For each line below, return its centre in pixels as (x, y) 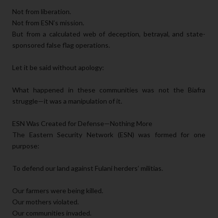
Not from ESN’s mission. (48, 22)
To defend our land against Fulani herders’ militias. (88, 168)
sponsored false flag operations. (61, 45)
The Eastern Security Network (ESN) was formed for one (109, 134)
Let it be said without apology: (58, 67)
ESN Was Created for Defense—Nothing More (82, 123)
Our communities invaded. (52, 213)
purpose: (26, 145)
